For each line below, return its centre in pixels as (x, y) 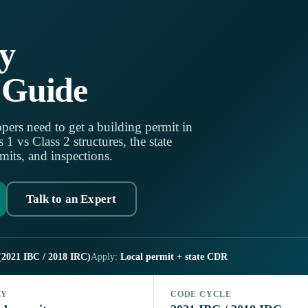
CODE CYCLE (201, 295)
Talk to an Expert (71, 199)
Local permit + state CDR (174, 257)
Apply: (106, 257)
